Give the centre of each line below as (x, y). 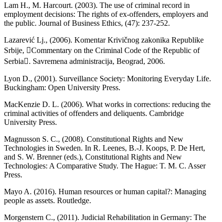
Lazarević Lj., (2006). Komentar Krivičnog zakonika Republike (104, 40)
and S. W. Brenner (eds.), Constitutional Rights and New (93, 157)
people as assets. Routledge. (48, 200)
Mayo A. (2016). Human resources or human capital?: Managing (105, 191)
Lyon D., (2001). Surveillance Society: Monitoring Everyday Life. (108, 78)
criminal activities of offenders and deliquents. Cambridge (94, 113)
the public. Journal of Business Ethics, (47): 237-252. (87, 23)
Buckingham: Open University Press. (62, 87)
